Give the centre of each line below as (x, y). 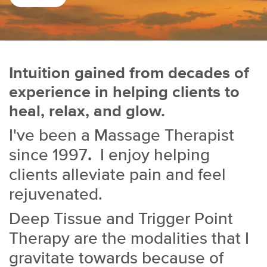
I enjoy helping (153, 156)
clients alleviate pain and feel (117, 175)
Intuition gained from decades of (129, 74)
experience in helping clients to (124, 93)
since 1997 (48, 156)
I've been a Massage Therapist (122, 136)
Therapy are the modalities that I (129, 239)
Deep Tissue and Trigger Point (121, 219)
